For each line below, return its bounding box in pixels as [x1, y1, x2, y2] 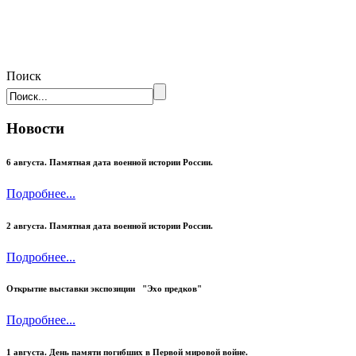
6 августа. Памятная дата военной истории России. [6, 157, 215, 167]
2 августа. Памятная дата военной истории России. [6, 220, 213, 230]
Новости [6, 119, 64, 137]
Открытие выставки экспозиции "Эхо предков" [6, 284, 202, 294]
